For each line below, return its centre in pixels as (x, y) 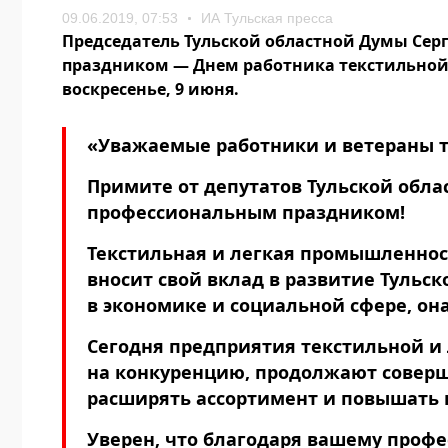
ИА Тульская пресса (267, 18)
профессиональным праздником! (246, 212)
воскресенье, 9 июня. (152, 89)
